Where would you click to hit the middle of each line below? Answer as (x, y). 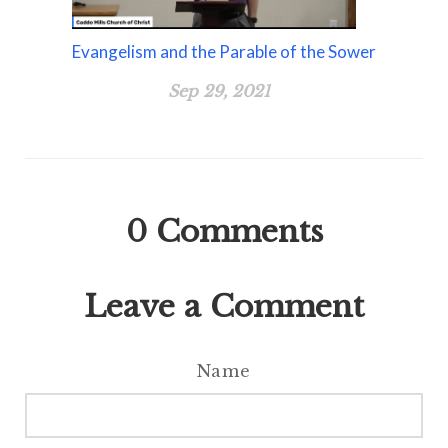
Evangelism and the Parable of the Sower (224, 52)
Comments (239, 232)
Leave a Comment (224, 307)
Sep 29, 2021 (219, 91)
